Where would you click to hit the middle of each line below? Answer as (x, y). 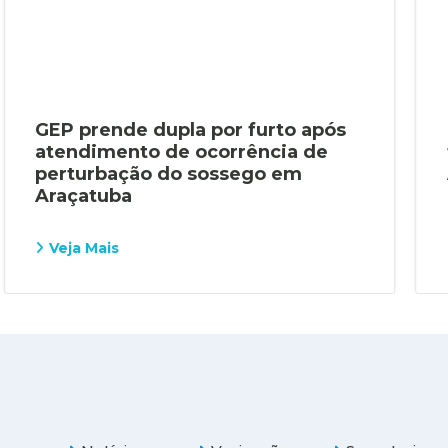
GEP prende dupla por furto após (190, 129)
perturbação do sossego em (168, 173)
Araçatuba (83, 195)
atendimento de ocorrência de (181, 151)
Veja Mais (83, 247)
